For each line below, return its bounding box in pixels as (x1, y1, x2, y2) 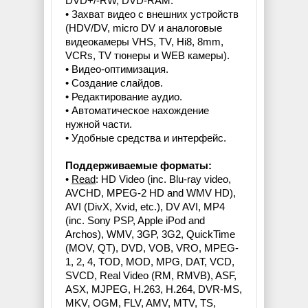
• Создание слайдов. (65, 77, 163, 89)
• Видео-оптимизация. (65, 63, 168, 76)
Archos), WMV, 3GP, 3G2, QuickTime (65, 228, 235, 241)
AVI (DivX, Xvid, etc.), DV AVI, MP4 (65, 201, 225, 213)
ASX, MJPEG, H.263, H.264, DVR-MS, (65, 283, 242, 296)
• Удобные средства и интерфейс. (65, 132, 226, 144)
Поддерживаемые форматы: (65, 159, 212, 172)
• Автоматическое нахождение (65, 104, 209, 117)
